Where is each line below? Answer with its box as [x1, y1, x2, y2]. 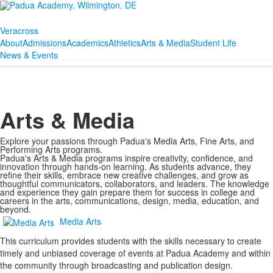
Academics [66, 37, 108, 49]
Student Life [190, 37, 236, 49]
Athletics [108, 37, 141, 49]
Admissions [23, 37, 66, 49]
